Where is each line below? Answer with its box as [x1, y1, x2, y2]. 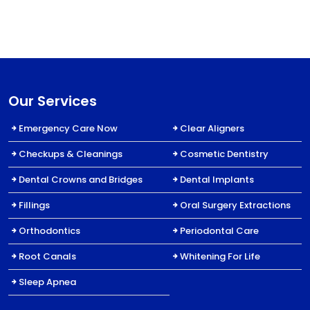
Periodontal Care [180, 224, 259, 237]
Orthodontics [19, 224, 80, 237]
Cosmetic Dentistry [180, 147, 269, 161]
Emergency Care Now [19, 121, 118, 135]
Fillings [19, 198, 50, 212]
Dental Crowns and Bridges [19, 172, 143, 186]
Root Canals [19, 249, 76, 263]
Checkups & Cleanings [19, 147, 122, 161]
